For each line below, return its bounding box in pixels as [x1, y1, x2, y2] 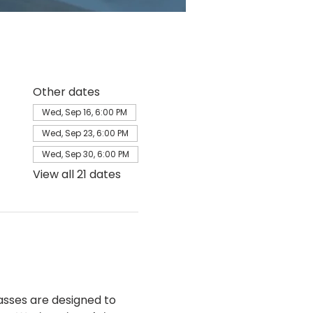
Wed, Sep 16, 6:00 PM [41, 106, 127, 118]
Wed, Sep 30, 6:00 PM [41, 148, 129, 160]
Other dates [32, 84, 100, 100]
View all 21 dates [32, 166, 121, 182]
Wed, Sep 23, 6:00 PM [41, 127, 129, 139]
